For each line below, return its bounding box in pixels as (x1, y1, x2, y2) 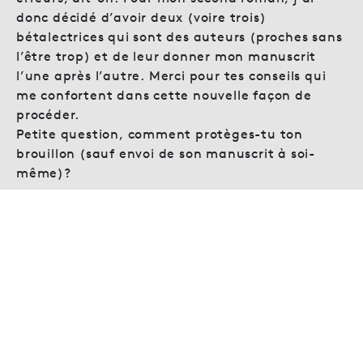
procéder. (16, 106, 80, 122)
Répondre (25, 208, 90, 224)
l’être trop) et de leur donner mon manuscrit (16, 48, 317, 64)
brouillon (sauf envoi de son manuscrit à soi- (16, 145, 315, 161)
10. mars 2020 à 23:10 (165, 327, 305, 344)
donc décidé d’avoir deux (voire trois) (16, 9, 267, 25)
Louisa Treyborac (45, 327, 163, 344)
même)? (16, 164, 71, 181)
